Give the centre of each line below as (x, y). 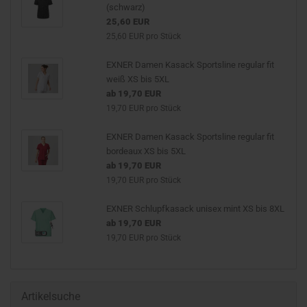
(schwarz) (125, 7)
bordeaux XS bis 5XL (146, 151)
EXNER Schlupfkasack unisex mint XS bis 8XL (195, 208)
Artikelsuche (51, 296)
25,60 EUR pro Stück (143, 36)
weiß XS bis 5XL (137, 79)
